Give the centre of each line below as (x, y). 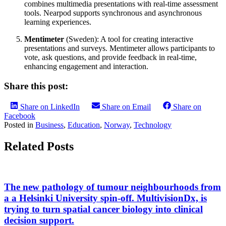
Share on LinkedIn (50, 106)
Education (84, 125)
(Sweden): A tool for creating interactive (129, 39)
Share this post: (36, 86)
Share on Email (126, 106)
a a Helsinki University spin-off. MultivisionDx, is (105, 198)
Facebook (20, 116)
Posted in (20, 125)
